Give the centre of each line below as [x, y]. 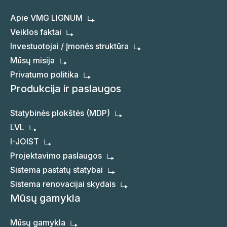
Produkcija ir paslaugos [66, 89]
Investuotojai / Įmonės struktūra [69, 46]
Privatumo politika [44, 75]
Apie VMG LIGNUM [46, 18]
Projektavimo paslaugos [56, 156]
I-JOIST [25, 142]
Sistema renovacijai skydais [63, 184]
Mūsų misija [32, 61]
